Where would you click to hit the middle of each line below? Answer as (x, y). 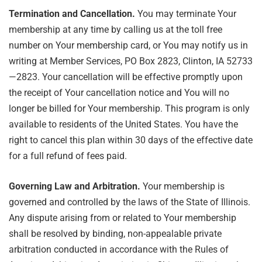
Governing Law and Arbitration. (75, 186)
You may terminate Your (186, 14)
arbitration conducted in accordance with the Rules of (119, 249)
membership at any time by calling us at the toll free (116, 30)
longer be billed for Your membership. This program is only (129, 108)
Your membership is (182, 186)
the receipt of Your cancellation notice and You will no (119, 93)
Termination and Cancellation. (72, 14)
